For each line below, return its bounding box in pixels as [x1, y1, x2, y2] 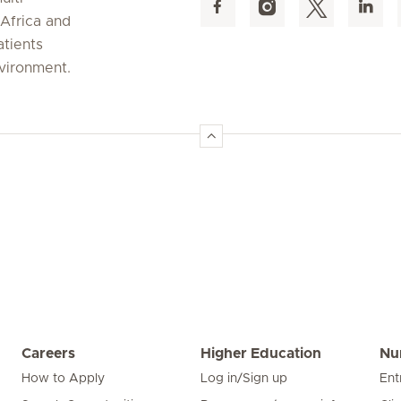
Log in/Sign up [200, 372, 287, 385]
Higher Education [200, 346, 321, 361]
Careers [21, 346, 75, 361]
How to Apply [21, 372, 105, 385]
